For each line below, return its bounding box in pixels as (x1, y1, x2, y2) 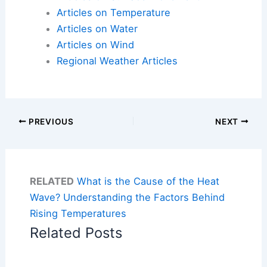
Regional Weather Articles (56, 54, 178, 67)
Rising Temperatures (29, 207, 126, 219)
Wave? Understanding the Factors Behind (29, 191, 225, 203)
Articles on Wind (56, 38, 134, 51)
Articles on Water (56, 22, 138, 35)
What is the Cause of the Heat (76, 175, 219, 187)
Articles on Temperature (56, 6, 170, 18)
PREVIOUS (26, 116, 74, 126)
